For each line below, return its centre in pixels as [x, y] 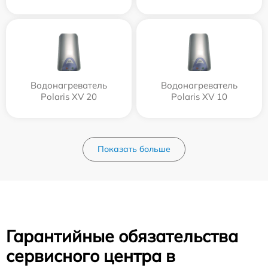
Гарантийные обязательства [122, 236]
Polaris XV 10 [199, 97]
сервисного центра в [91, 256]
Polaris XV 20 [69, 97]
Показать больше [134, 149]
